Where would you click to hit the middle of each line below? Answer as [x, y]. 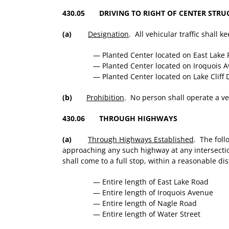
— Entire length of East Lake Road [151, 182]
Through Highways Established [141, 140]
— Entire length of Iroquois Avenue [153, 193]
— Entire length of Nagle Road [145, 203]
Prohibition [105, 98]
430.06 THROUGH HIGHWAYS [120, 119]
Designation [108, 34]
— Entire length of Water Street [147, 214]
